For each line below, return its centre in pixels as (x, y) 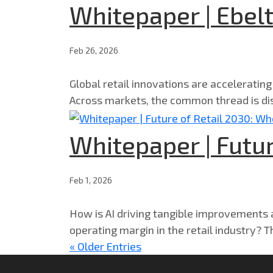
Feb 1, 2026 (91, 180)
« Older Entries (105, 246)
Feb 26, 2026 (94, 51)
